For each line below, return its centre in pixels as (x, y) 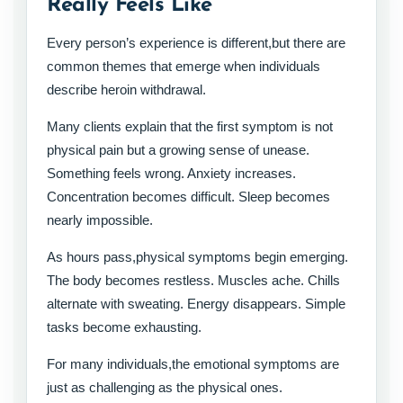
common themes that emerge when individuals (184, 67)
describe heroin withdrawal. (126, 90)
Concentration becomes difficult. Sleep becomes (188, 197)
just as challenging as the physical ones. (165, 388)
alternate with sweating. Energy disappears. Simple (196, 304)
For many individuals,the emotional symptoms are (193, 364)
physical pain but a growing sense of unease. (178, 150)
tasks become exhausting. (124, 327)
